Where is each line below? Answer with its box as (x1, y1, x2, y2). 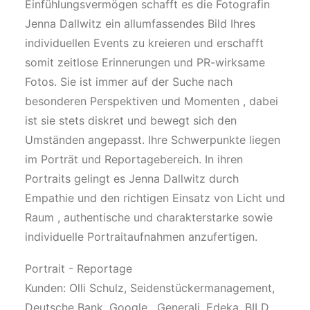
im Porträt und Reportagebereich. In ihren (25, 152, 243, 166)
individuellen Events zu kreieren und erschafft (25, 36, 264, 50)
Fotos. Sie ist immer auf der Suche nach (25, 75, 232, 89)
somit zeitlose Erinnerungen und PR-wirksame (25, 55, 265, 69)
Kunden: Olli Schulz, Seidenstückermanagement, (25, 281, 275, 295)
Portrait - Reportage (25, 262, 132, 275)
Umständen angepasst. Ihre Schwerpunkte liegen (25, 133, 280, 147)
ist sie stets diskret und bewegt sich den (25, 113, 237, 127)
